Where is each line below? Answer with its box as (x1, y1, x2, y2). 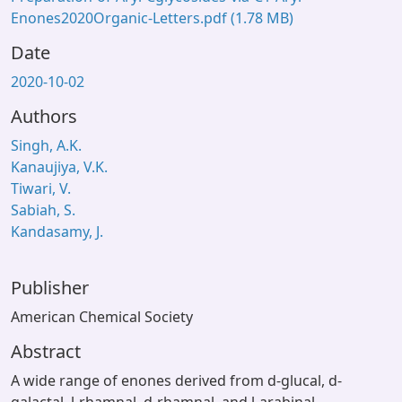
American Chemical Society (11, 307, 193, 327)
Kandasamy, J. (11, 222, 103, 241)
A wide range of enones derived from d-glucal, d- (11, 371, 342, 390)
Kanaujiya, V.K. (11, 157, 108, 177)
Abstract (11, 339, 81, 363)
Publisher (11, 275, 89, 300)
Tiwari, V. (11, 179, 71, 198)
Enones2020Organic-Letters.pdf (11, 8, 231, 28)
